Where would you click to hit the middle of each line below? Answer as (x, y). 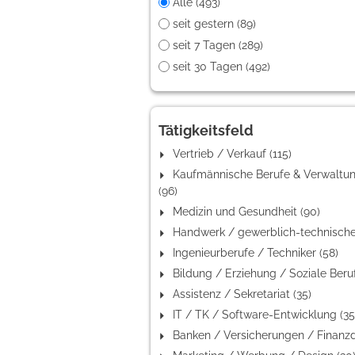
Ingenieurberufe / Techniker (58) (256, 252)
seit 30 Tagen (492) (221, 66)
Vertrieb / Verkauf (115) (232, 153)
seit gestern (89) (214, 23)
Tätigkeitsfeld (206, 130)
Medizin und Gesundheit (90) (246, 211)
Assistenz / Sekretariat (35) (242, 294)
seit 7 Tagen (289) (218, 45)
